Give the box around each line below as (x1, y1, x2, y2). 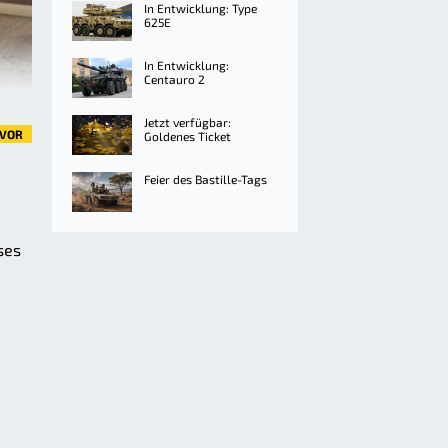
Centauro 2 (144, 72, 205, 86)
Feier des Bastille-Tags (144, 172, 267, 186)
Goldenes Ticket (144, 129, 231, 143)
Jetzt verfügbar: (144, 115, 231, 129)
